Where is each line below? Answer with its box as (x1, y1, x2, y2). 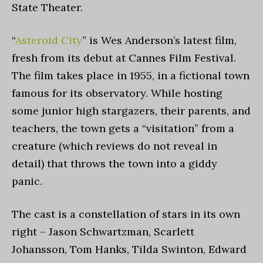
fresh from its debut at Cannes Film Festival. (12, 51, 236, 65)
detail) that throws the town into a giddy (12, 157, 217, 170)
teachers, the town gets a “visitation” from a (12, 122, 234, 135)
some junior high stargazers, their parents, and (12, 104, 251, 117)
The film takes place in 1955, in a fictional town (12, 69, 249, 82)
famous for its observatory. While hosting (12, 86, 222, 100)
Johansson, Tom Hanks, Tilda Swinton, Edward (12, 242, 247, 256)
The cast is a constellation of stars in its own (12, 207, 240, 221)
